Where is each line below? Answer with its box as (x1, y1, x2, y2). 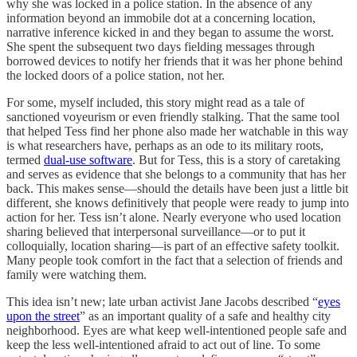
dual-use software (44, 153, 132, 167)
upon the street (6, 309, 80, 324)
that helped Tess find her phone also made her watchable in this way (6, 124, 348, 139)
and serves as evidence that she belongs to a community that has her (6, 167, 346, 182)
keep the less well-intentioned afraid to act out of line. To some (6, 338, 320, 352)
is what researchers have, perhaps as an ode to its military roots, (6, 139, 324, 153)
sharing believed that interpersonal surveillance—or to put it (6, 225, 305, 239)
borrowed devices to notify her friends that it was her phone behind (6, 54, 343, 69)
